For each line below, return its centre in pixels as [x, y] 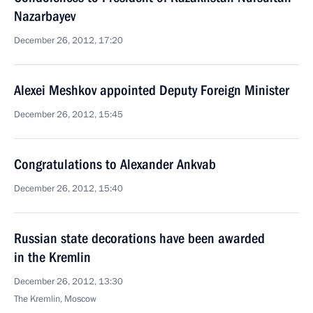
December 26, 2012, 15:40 [68, 189]
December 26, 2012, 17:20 [68, 41]
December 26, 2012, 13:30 [68, 282]
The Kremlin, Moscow [55, 299]
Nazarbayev [45, 16]
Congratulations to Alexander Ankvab [115, 164]
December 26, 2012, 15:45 [68, 115]
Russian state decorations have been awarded [139, 238]
